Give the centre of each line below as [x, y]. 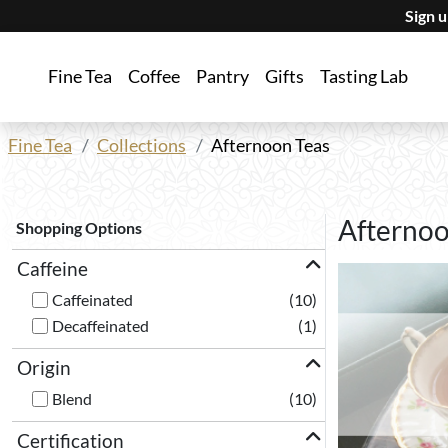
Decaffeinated [100, 325]
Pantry [222, 76]
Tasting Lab [364, 76]
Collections [141, 145]
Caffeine [52, 268]
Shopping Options [79, 227]
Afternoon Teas [270, 145]
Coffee [154, 76]
